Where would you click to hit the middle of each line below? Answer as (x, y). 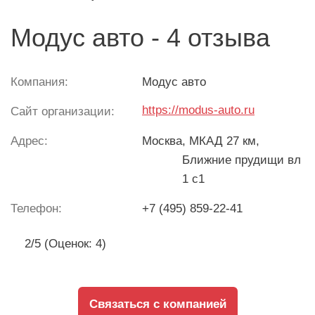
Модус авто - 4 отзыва (140, 38)
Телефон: (36, 208)
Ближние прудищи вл (242, 160)
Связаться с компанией (157, 304)
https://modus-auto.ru (198, 110)
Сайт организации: (63, 111)
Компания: (39, 82)
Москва (162, 141)
